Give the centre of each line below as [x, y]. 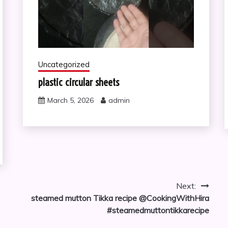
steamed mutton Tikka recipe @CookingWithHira [120, 198]
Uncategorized [64, 65]
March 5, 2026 [70, 101]
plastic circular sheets [78, 82]
